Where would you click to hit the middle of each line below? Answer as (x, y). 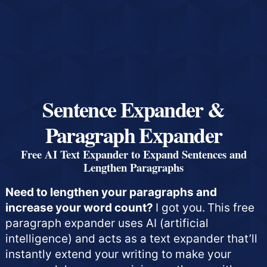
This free (231, 207)
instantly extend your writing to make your (118, 254)
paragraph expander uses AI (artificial (107, 223)
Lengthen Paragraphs (133, 167)
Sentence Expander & (133, 109)
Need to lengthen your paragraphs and (111, 192)
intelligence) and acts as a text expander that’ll (131, 238)
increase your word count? (80, 207)
